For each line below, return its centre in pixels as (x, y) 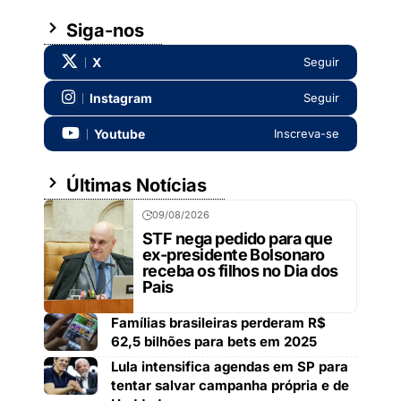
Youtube (119, 133)
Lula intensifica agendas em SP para (230, 367)
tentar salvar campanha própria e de (230, 385)
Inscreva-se (307, 134)
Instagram (121, 98)
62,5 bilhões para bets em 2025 (214, 341)
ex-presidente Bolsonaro (234, 255)
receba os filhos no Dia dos (240, 271)
